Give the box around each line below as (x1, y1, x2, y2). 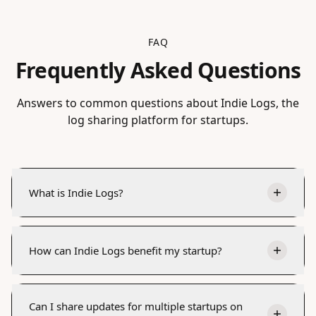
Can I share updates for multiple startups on (29, 298, 243, 313)
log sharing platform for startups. (68, 111, 248, 128)
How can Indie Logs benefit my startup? (29, 243, 222, 257)
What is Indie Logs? (29, 185, 123, 200)
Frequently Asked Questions (15, 55, 301, 85)
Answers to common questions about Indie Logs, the (17, 95, 299, 111)
